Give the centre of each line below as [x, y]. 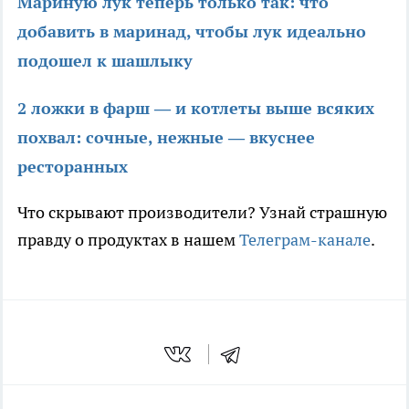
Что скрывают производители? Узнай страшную [202, 212]
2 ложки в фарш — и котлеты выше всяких [196, 108]
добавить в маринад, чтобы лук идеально [192, 31]
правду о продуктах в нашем [128, 239]
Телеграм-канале [305, 239]
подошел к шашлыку [105, 60]
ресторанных [73, 166]
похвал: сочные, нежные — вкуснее [166, 137]
